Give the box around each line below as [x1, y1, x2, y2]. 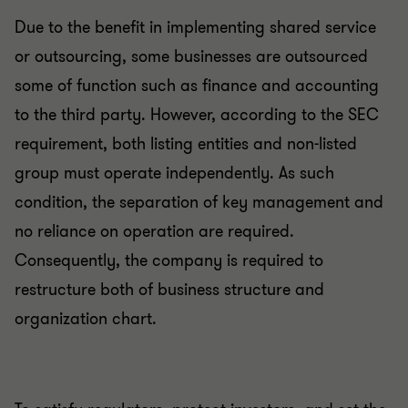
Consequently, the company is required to [15, 250, 323, 271]
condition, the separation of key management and [15, 191, 383, 213]
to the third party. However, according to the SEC [15, 104, 379, 126]
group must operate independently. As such [15, 162, 334, 184]
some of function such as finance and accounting [15, 75, 379, 97]
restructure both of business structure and [15, 279, 324, 301]
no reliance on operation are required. [15, 220, 294, 242]
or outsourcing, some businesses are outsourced [15, 46, 368, 67]
